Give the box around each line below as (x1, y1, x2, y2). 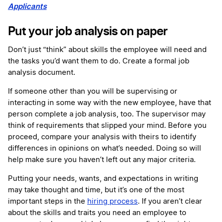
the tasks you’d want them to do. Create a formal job (8, 57, 189, 65)
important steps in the (8, 198, 87, 206)
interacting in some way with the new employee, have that (8, 99, 211, 107)
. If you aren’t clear (138, 198, 202, 206)
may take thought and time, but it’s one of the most (8, 186, 184, 194)
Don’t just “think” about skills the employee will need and (8, 46, 207, 54)
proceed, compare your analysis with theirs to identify (8, 133, 196, 141)
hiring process (87, 198, 138, 206)
